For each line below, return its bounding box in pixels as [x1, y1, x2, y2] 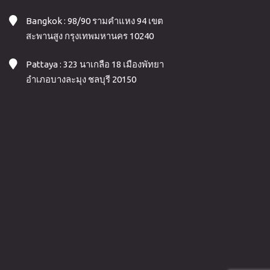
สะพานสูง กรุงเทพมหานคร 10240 [25, 30, 154, 41]
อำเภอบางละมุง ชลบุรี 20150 [25, 74, 136, 84]
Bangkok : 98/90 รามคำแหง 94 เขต [25, 15, 163, 26]
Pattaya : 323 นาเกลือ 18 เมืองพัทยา [25, 58, 164, 69]
